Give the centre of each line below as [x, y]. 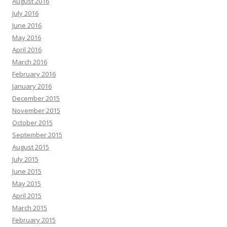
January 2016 [32, 86]
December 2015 [36, 98]
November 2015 [36, 110]
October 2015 [32, 123]
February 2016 [34, 74]
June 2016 [27, 25]
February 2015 [34, 220]
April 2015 [27, 196]
